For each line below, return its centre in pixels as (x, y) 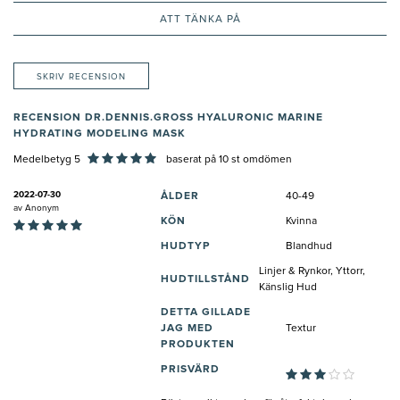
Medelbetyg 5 (47, 160)
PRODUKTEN (198, 345)
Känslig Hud (288, 288)
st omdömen (260, 160)
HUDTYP (186, 247)
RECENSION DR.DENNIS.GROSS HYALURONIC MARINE (168, 118)
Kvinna (301, 222)
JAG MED (187, 329)
